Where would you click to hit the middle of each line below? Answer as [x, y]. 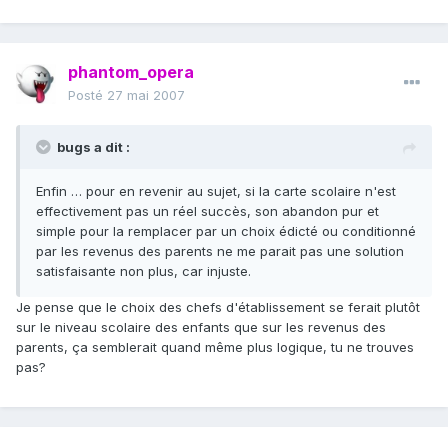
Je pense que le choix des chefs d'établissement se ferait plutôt [218, 307]
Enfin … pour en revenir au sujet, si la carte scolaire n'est [216, 191]
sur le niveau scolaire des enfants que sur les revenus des [201, 327]
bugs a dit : [93, 147]
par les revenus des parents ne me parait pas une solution [220, 251]
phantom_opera [131, 72]
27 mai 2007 [146, 95]
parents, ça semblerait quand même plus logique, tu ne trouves [215, 347]
